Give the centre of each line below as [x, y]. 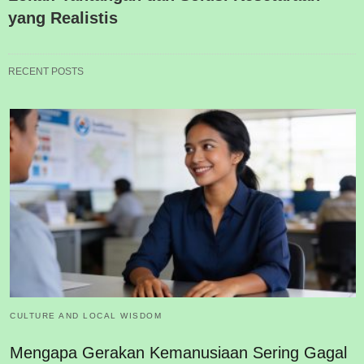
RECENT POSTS [46, 72]
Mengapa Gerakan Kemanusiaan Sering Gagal [178, 352]
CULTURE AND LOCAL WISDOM [86, 315]
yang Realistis [63, 18]
